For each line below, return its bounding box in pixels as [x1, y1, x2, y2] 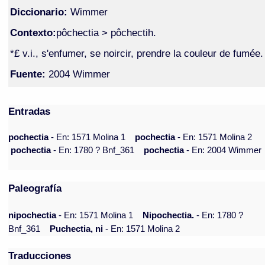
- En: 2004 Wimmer [186, 146, 262, 156]
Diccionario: [9, 5, 70, 18]
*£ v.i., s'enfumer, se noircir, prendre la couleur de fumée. [9, 47, 263, 59]
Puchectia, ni [50, 224, 104, 234]
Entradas [8, 105, 51, 118]
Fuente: [9, 67, 46, 80]
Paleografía [8, 182, 62, 195]
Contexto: [9, 26, 56, 38]
